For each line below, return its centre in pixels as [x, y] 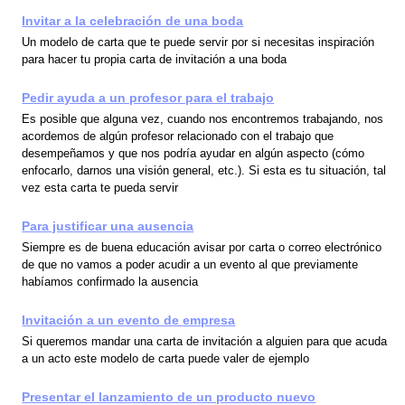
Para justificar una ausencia [108, 226]
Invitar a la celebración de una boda [133, 20]
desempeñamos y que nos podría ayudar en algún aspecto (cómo [193, 153]
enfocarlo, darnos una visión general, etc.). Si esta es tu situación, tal [204, 170]
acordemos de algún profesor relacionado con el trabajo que [178, 136]
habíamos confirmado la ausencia [110, 281]
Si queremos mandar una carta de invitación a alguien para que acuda [205, 342]
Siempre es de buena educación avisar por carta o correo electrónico [202, 247]
